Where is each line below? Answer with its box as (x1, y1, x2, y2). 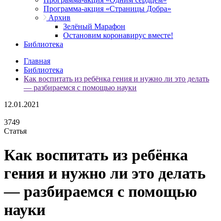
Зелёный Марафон (63, 22, 125, 31)
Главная (24, 57, 50, 65)
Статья (4, 127, 27, 135)
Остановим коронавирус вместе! (63, 31, 173, 39)
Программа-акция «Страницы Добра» (43, 4, 171, 13)
